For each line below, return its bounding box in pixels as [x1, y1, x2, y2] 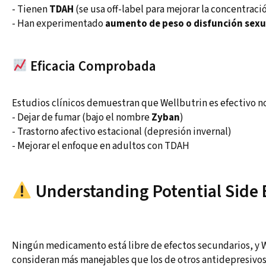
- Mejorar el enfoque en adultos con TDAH [12, 139, 189, 154]
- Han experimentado [12, 17, 105, 31]
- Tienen [12, 2, 49, 17]
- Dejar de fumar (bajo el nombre [12, 110, 151, 125]
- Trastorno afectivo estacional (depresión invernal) [12, 125, 232, 140]
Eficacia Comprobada [27, 56, 157, 77]
